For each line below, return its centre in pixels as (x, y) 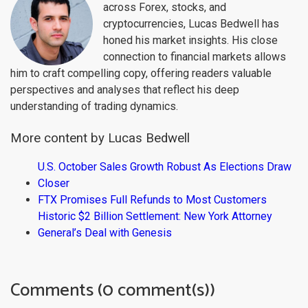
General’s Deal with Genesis (105, 232)
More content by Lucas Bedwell (100, 138)
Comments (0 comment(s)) (113, 290)
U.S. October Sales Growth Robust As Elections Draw (165, 166)
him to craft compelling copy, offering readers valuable (141, 73)
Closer (54, 183)
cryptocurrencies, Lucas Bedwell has (191, 23)
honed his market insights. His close (190, 40)
